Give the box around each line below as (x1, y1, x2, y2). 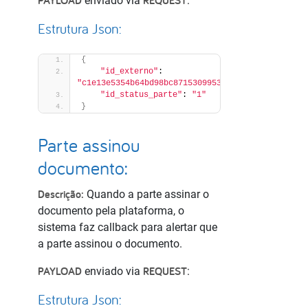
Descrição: (38, 187, 84, 201)
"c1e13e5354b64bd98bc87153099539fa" (77, 78, 241, 88)
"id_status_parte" (100, 90, 182, 100)
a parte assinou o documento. (38, 237, 182, 250)
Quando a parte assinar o (84, 188, 209, 201)
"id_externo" (100, 67, 158, 76)
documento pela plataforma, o (38, 204, 184, 217)
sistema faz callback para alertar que (38, 221, 217, 234)
